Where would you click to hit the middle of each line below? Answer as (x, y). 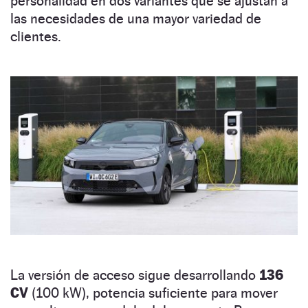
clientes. (36, 37)
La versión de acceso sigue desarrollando (135, 275)
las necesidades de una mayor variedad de (136, 19)
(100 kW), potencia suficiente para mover (153, 293)
